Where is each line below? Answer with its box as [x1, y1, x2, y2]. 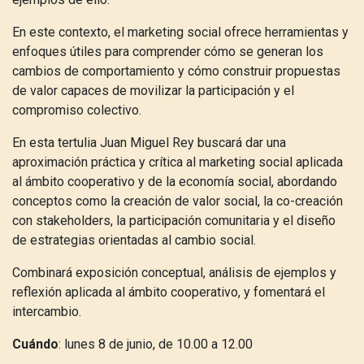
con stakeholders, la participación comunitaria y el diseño [12, 213, 336, 228]
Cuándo [12, 336, 58, 352]
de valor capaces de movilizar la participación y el [12, 83, 294, 98]
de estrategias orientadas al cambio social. [12, 232, 256, 248]
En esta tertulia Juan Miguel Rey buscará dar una [12, 135, 286, 150]
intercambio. [12, 304, 81, 319]
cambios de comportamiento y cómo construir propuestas [12, 63, 340, 79]
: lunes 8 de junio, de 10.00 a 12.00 [58, 336, 253, 352]
